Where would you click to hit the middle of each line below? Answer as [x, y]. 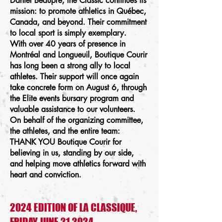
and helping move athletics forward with [78, 164]
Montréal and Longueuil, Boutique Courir [79, 55]
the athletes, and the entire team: [65, 131]
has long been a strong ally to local [70, 66]
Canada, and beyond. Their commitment [78, 22]
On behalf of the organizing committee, [77, 120]
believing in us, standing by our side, [72, 153]
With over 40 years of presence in [68, 44]
